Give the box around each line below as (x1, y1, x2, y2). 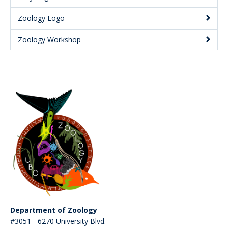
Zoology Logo (18, 13, 65, 23)
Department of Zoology (10, 205, 97, 215)
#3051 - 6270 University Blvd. (10, 216, 106, 226)
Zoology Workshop (18, 35, 81, 44)
